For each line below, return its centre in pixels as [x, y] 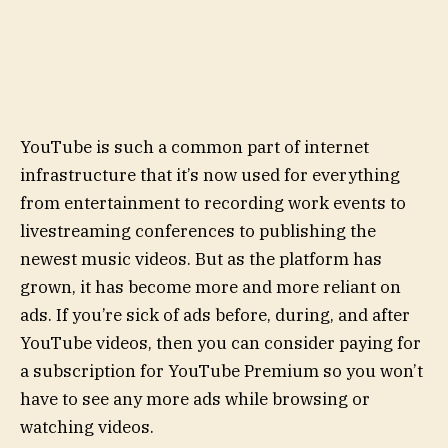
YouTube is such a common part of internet [194, 146]
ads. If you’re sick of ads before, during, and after [215, 314]
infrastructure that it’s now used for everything [210, 174]
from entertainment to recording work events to [213, 202]
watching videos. [87, 426]
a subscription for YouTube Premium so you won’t [221, 370]
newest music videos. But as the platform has [201, 258]
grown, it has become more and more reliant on [210, 286]
